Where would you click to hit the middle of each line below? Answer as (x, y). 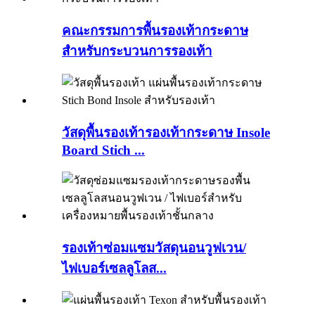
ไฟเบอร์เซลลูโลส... (114, 268)
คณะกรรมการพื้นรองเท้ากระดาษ (155, 30)
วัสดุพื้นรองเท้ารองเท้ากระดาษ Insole (166, 133)
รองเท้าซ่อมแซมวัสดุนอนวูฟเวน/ (154, 247)
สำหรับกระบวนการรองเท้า (137, 51)
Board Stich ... (103, 150)
